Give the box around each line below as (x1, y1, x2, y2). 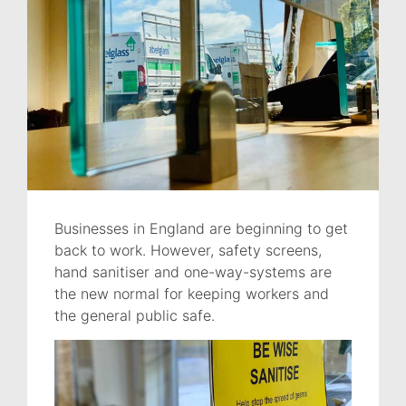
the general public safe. (54, 306, 215, 325)
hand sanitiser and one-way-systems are (54, 263, 332, 282)
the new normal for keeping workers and (54, 285, 329, 304)
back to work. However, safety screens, (54, 241, 322, 260)
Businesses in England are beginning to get (54, 219, 348, 238)
